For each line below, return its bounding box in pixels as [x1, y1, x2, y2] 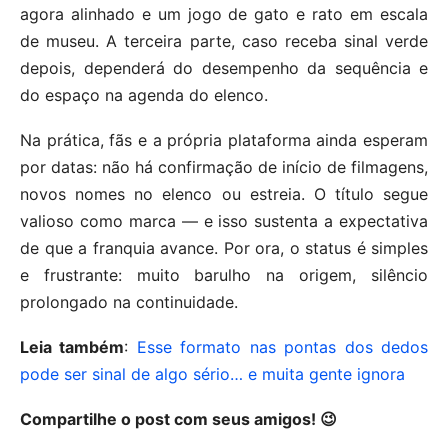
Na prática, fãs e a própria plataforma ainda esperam [20, 129, 428, 150]
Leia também [20, 336, 125, 357]
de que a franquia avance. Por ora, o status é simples [20, 237, 428, 258]
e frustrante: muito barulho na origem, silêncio [20, 264, 428, 285]
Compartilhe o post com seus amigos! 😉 [20, 408, 337, 429]
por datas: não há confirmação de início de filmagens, [20, 156, 428, 177]
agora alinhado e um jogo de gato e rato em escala [20, 3, 428, 24]
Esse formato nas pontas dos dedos [136, 336, 429, 357]
